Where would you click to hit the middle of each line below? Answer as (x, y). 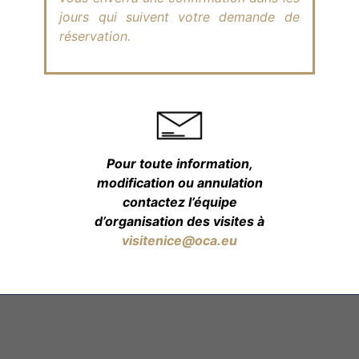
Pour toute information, (179, 163)
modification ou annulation (179, 182)
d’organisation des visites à (179, 221)
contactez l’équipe (179, 202)
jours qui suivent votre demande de (179, 17)
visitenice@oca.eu (179, 240)
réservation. (95, 36)
